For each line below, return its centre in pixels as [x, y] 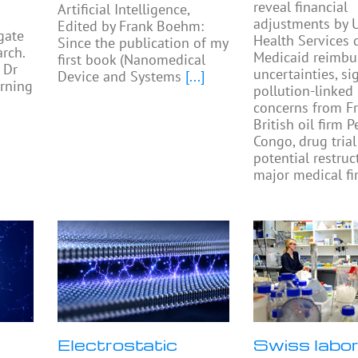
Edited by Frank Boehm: [131, 26]
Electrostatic [118, 344]
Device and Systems [120, 77]
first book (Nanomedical [132, 60]
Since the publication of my [143, 43]
